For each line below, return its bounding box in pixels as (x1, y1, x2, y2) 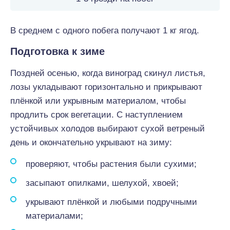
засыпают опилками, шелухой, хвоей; (26, 178, 179, 188)
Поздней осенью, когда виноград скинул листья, (10, 68, 205, 78)
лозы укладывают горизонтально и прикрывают (10, 82, 202, 92)
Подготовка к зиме (10, 46, 105, 57)
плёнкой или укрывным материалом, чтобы (10, 96, 186, 106)
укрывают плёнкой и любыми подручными (26, 197, 197, 207)
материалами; (26, 211, 83, 221)
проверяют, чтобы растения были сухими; (26, 159, 197, 169)
